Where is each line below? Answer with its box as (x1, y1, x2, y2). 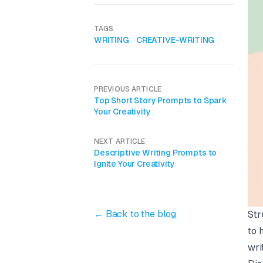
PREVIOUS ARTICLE (94, 85, 161, 94)
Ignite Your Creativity (94, 159, 175, 169)
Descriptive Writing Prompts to (94, 147, 217, 158)
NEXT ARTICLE (94, 137, 146, 146)
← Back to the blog (94, 208, 177, 220)
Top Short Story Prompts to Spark (94, 95, 227, 106)
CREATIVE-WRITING (136, 35, 215, 45)
